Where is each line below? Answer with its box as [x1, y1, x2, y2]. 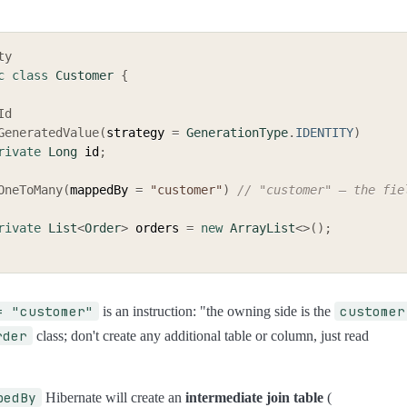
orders [128, 221, 186, 236]
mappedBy [70, 183, 135, 198]
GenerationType [186, 125, 288, 141]
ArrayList [230, 221, 295, 236]
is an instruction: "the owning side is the [99, 303, 334, 319]
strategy [106, 125, 172, 141]
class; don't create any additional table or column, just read [33, 327, 369, 343]
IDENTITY [295, 125, 353, 141]
